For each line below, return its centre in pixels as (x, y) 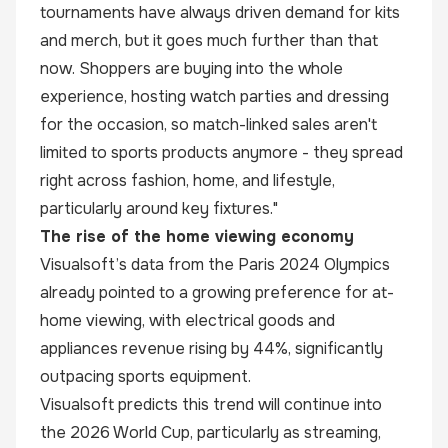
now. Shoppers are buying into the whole (191, 68)
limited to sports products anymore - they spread (221, 152)
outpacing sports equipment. (145, 376)
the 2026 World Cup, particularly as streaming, (210, 432)
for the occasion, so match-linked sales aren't (208, 124)
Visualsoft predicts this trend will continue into (211, 404)
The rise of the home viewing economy (197, 236)
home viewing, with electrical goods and (187, 320)
